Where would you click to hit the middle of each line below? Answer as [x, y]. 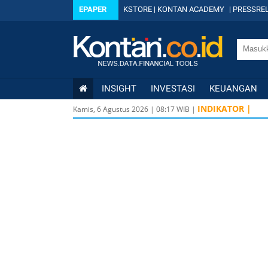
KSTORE [138, 9]
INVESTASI [173, 89]
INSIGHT [119, 89]
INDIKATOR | [224, 109]
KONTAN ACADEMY [191, 9]
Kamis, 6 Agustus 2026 [111, 109]
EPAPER [93, 9]
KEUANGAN [233, 89]
